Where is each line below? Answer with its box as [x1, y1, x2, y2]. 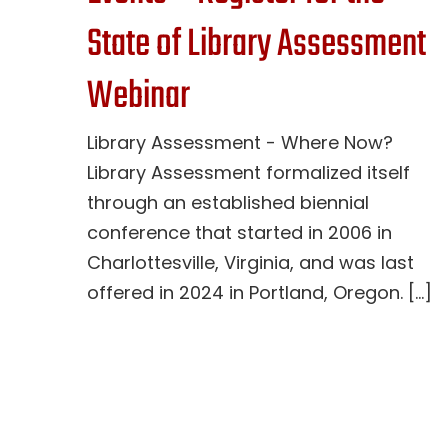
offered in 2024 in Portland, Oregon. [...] [87, 280, 432, 306]
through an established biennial [87, 190, 369, 216]
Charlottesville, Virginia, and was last [87, 250, 414, 276]
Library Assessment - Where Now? [87, 130, 393, 156]
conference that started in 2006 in [87, 220, 392, 246]
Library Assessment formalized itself [87, 160, 410, 186]
